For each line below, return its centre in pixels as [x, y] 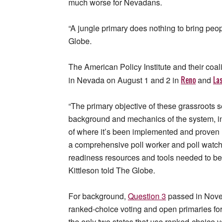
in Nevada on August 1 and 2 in [125, 80]
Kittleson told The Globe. [112, 170]
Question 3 [147, 196]
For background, [98, 196]
